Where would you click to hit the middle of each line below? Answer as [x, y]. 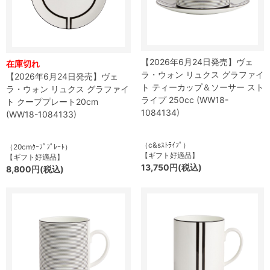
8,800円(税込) [35, 169]
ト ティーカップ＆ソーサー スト [202, 87]
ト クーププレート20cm [52, 102]
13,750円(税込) [171, 167]
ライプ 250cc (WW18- [185, 100]
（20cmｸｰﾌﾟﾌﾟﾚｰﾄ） [39, 147]
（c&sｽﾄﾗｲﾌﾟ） [165, 145]
